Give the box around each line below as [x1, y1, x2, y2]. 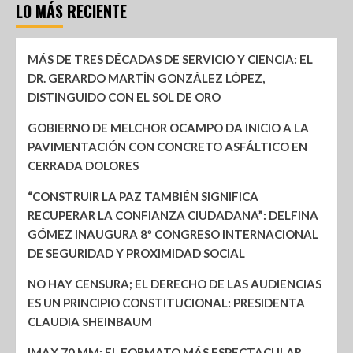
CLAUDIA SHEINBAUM [28, 314, 152, 329]
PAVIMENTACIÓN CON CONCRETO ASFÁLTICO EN [28, 139, 307, 154]
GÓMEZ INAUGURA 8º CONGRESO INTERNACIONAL [28, 226, 318, 241]
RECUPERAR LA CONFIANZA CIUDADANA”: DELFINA [28, 207, 318, 222]
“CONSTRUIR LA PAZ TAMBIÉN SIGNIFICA [28, 188, 258, 203]
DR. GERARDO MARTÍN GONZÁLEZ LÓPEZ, [28, 70, 265, 85]
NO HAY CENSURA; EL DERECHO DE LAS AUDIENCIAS [28, 276, 321, 291]
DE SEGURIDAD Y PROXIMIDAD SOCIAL [28, 245, 245, 260]
